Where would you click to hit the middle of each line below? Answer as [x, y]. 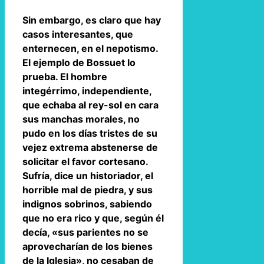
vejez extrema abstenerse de [90, 147]
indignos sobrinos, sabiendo [87, 204]
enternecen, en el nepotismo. [90, 48]
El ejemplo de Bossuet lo [79, 62]
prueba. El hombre [65, 76]
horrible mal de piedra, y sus [88, 189]
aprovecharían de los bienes [88, 246]
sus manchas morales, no [81, 119]
